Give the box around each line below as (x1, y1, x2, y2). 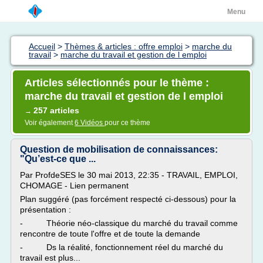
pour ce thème (104, 119, 150, 127)
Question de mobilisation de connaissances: (20, 144, 218, 154)
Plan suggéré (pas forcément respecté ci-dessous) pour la (20, 194, 236, 204)
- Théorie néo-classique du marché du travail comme (20, 218, 238, 228)
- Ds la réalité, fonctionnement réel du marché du (20, 242, 223, 252)
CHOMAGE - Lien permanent (20, 181, 129, 190)
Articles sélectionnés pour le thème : (25, 77, 209, 89)
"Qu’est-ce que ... (20, 154, 96, 164)
